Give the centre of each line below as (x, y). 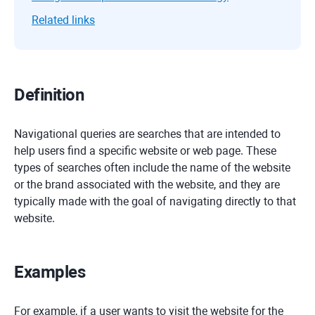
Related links (63, 20)
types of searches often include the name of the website (152, 168)
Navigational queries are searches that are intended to (147, 134)
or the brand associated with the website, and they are (147, 185)
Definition (49, 95)
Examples (50, 272)
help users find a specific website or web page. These (145, 151)
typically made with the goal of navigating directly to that (155, 201)
